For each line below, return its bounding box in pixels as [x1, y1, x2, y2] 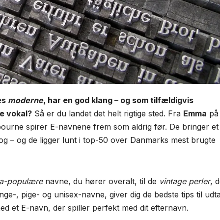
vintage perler [159, 176, 210, 187]
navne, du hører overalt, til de [43, 176, 159, 187]
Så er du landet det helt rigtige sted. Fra [32, 109, 183, 119]
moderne [8, 95, 43, 106]
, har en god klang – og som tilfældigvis [43, 95, 193, 106]
